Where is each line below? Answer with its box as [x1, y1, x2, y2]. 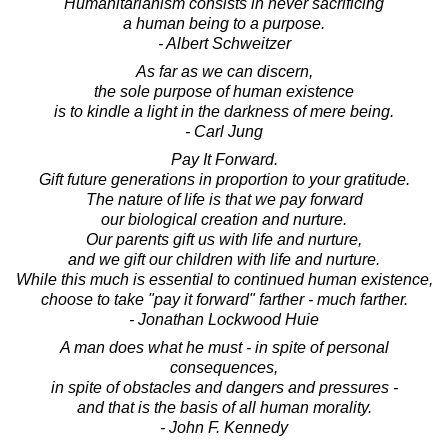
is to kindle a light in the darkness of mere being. [54, 102, 394, 120]
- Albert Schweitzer [157, 34, 291, 52]
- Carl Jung [185, 122, 263, 140]
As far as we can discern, [135, 62, 313, 80]
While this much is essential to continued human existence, [15, 270, 433, 288]
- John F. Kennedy [160, 418, 288, 436]
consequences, [170, 358, 278, 376]
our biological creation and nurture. [101, 210, 347, 228]
